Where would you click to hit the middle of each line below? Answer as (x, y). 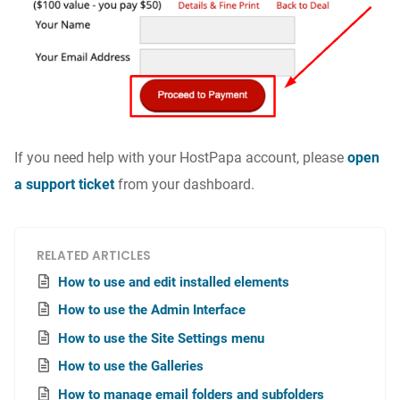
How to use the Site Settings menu (161, 338)
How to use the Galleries (131, 367)
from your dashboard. (184, 184)
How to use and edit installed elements (174, 283)
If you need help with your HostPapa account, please (181, 157)
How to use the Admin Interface (152, 310)
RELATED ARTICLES (94, 255)
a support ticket (64, 184)
